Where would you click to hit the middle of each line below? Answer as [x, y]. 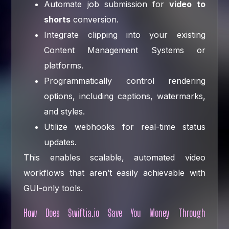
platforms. [64, 65]
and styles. [65, 111]
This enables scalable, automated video [114, 157]
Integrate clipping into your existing [125, 35]
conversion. [95, 19]
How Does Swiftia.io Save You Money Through [114, 212]
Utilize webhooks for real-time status [125, 127]
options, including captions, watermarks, [125, 96]
